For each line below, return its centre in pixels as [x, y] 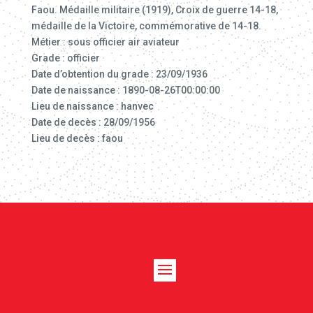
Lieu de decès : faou [77, 138]
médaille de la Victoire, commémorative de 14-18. [146, 26]
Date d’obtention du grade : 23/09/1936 [119, 74]
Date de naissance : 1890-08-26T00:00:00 [125, 90]
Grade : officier [65, 58]
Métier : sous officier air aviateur [105, 42]
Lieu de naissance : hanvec [92, 106]
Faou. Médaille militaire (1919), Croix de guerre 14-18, [154, 10]
